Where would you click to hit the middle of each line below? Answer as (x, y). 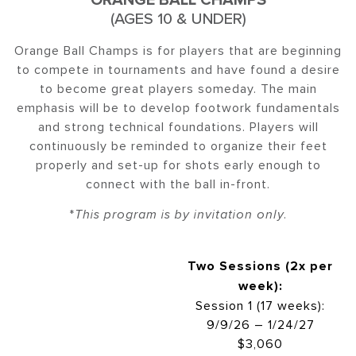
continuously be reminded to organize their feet (178, 145)
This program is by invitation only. (181, 215)
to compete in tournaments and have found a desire (178, 69)
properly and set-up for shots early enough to (178, 164)
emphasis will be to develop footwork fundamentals (178, 107)
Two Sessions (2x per (260, 265)
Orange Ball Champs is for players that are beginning (178, 50)
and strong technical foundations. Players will (178, 126)
